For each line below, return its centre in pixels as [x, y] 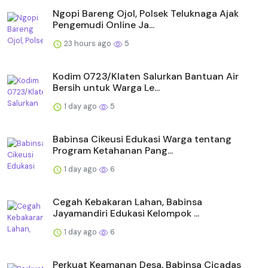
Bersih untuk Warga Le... [106, 88]
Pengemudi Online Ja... [103, 25]
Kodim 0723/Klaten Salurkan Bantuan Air [146, 77]
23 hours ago [88, 44]
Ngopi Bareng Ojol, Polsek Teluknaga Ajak [146, 14]
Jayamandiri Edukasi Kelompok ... [126, 214]
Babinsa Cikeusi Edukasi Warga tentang [142, 139]
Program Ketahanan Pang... [113, 151]
